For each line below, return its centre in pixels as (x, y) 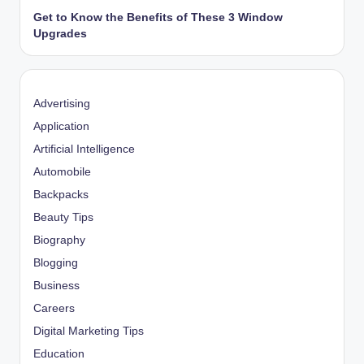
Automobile (62, 172)
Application (61, 127)
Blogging (56, 263)
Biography (59, 240)
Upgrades (60, 34)
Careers (54, 309)
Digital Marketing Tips (89, 331)
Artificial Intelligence (84, 149)
